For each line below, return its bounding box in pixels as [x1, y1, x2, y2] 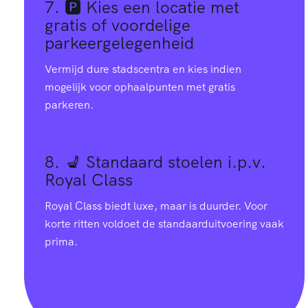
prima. [45, 234, 78, 249]
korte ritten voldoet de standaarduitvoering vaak [45, 217, 284, 231]
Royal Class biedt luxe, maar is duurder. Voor [45, 199, 267, 213]
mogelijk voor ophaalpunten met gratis [45, 79, 235, 94]
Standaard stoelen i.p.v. [86, 151, 266, 173]
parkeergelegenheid [45, 32, 194, 54]
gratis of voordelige [45, 14, 190, 36]
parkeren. [45, 97, 93, 112]
